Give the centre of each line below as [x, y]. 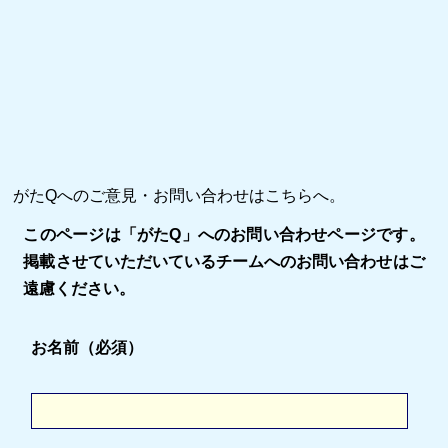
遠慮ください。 [79, 288]
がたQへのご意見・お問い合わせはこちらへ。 [179, 195]
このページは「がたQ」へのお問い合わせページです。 [224, 234]
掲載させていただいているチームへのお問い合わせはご [224, 261]
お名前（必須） [87, 347]
